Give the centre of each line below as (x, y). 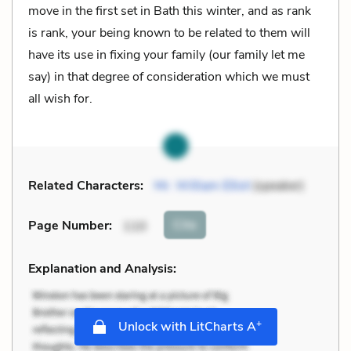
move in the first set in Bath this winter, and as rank (170, 11)
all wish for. (60, 98)
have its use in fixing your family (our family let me (166, 54)
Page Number (69, 226)
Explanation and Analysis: (102, 268)
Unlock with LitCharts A (185, 326)
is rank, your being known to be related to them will (169, 33)
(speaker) (277, 185)
